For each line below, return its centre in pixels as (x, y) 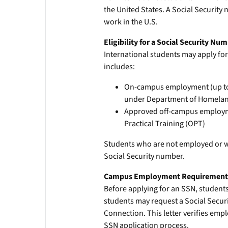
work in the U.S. (131, 22)
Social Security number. (145, 156)
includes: (120, 67)
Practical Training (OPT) (165, 124)
